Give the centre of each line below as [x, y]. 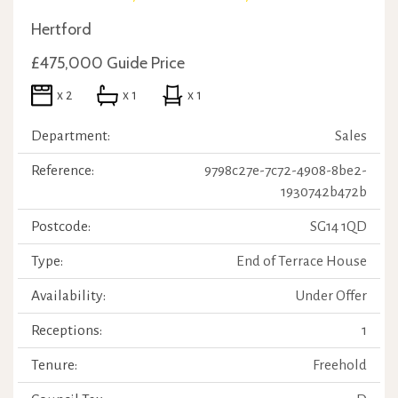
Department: [71, 136]
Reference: [63, 171]
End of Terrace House [302, 261]
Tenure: [54, 365]
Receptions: [67, 330]
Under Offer [331, 296]
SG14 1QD [338, 227]
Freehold [340, 365]
